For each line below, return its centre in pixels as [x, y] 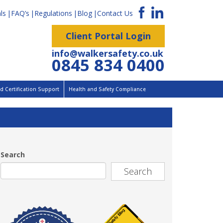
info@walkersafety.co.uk [108, 53]
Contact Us [115, 13]
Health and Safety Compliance [107, 89]
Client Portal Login [108, 36]
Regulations [53, 13]
